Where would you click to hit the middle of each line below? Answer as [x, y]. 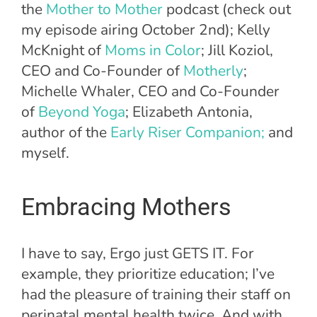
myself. [45, 152]
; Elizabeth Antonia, [189, 111]
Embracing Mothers [126, 207]
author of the [66, 132]
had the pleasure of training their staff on [156, 295]
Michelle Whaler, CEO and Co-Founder [150, 91]
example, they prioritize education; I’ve [148, 274]
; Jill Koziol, [237, 50]
